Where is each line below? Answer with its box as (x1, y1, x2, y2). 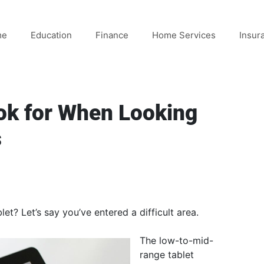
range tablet (140, 249, 194, 260)
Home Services (152, 29, 216, 41)
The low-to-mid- (140, 235, 213, 246)
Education (31, 29, 72, 41)
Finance (95, 29, 128, 41)
